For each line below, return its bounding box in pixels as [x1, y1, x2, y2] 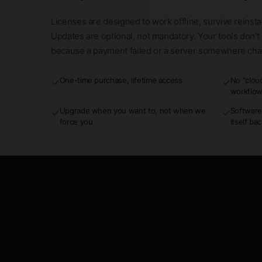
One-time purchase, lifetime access [59, 75, 182, 85]
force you [59, 116, 93, 126]
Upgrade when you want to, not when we [59, 105, 206, 115]
